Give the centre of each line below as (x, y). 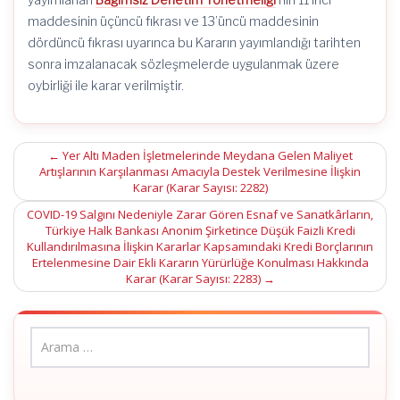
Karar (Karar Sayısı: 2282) (200, 187)
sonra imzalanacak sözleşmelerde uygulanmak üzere (183, 64)
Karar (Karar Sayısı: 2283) (194, 279)
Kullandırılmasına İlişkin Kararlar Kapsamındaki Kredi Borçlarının (200, 246)
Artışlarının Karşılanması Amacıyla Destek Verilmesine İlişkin (200, 171)
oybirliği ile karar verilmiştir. (106, 85)
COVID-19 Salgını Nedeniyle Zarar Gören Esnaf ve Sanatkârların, (200, 214)
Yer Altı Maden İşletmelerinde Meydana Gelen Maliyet (206, 155)
